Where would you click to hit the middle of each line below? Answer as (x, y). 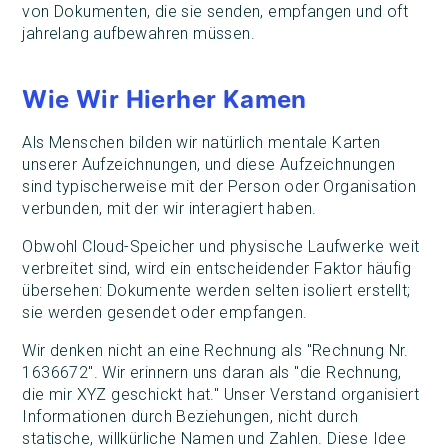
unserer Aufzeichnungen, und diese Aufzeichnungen (209, 165)
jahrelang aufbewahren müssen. (138, 34)
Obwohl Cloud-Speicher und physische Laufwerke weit (221, 247)
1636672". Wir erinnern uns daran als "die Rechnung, (212, 373)
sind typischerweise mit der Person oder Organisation (219, 187)
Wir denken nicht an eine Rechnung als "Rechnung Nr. (215, 351)
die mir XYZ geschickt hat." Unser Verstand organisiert (220, 395)
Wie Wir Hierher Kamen (164, 100)
